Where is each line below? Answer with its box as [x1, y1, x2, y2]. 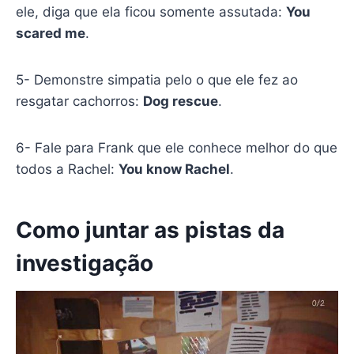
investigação [15, 249, 153, 277]
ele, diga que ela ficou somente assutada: [15, 3, 286, 20]
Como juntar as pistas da [15, 216, 284, 243]
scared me [15, 24, 85, 41]
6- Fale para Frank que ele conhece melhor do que [15, 139, 337, 156]
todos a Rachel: [15, 160, 119, 177]
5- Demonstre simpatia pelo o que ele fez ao [15, 71, 298, 88]
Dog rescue [142, 92, 218, 109]
